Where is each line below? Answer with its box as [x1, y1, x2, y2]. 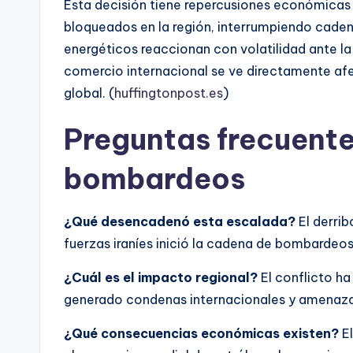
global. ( [64, 85, 114, 102]
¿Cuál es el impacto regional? [64, 269, 258, 286]
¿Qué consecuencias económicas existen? [64, 325, 339, 342]
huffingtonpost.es [114, 85, 223, 102]
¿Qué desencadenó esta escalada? [64, 214, 295, 230]
